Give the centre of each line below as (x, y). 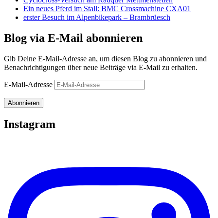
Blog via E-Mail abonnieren (73, 38)
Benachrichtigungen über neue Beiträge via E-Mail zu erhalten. (101, 67)
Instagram (30, 124)
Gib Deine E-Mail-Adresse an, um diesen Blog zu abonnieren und (105, 59)
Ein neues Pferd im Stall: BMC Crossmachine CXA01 (107, 9)
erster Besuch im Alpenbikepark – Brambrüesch (97, 18)
